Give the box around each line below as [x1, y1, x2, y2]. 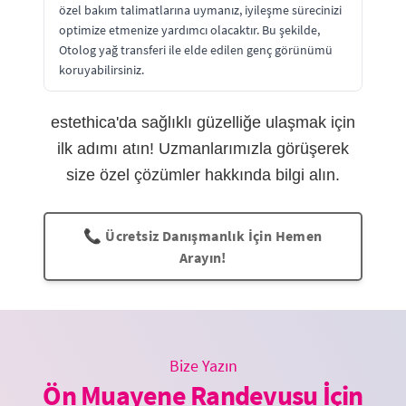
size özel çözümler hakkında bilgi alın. [66, 165, 340, 184]
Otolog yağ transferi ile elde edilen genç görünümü [59, 41, 333, 58]
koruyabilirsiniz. [59, 61, 144, 78]
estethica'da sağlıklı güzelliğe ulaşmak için [51, 112, 355, 131]
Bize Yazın [169, 354, 237, 376]
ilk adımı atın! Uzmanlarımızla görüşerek [57, 139, 349, 158]
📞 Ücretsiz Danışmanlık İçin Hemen [83, 226, 323, 245]
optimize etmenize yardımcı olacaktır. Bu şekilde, [59, 21, 320, 38]
